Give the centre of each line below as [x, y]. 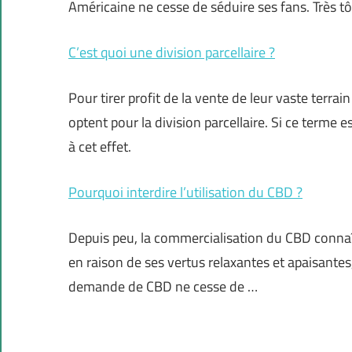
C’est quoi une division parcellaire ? [172, 53]
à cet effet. [100, 147]
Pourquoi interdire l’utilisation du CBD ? [185, 192]
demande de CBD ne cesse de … [163, 287]
